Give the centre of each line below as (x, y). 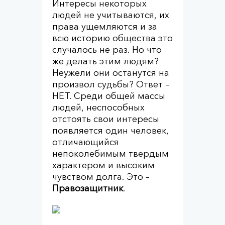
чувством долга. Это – (101, 177)
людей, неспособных (98, 107)
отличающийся (86, 142)
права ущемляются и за (105, 27)
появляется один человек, (110, 131)
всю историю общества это (113, 38)
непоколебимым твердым (110, 154)
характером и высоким (103, 165)
